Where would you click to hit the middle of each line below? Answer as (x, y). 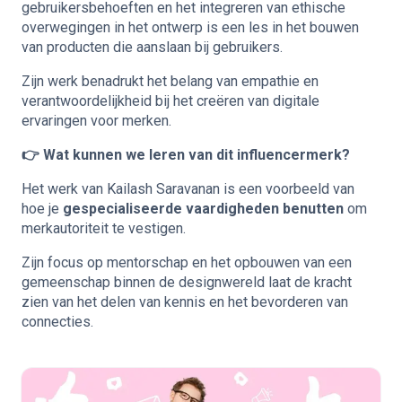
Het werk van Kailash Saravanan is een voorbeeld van (188, 188)
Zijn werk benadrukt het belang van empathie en (170, 81)
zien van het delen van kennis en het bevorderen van (185, 301)
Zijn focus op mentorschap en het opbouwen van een (187, 262)
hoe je (40, 208)
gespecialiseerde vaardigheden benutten (201, 208)
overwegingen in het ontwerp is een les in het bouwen (190, 27)
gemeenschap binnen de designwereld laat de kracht (187, 282)
